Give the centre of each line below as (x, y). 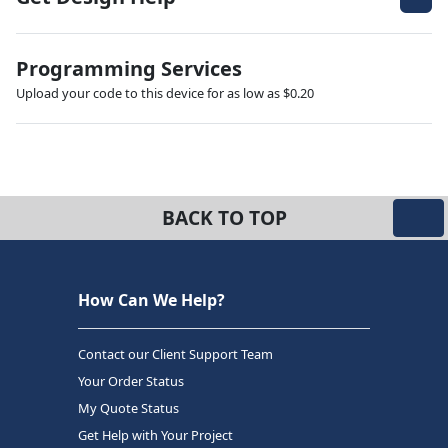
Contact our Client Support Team (175, 353)
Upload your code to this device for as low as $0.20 (165, 92)
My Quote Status (128, 407)
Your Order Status (131, 380)
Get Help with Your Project (155, 434)
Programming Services (129, 68)
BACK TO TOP (224, 217)
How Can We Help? (151, 299)
